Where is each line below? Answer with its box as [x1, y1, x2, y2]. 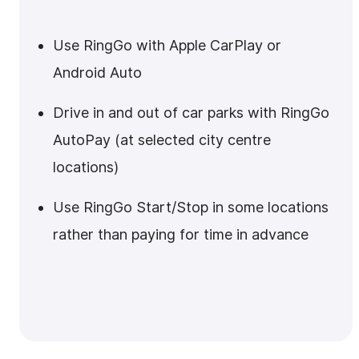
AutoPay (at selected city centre [53, 131, 271, 148]
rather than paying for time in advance [53, 226, 309, 243]
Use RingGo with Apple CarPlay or [53, 37, 281, 54]
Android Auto [53, 64, 142, 81]
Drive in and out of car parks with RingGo [53, 104, 329, 121]
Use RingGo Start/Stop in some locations [53, 199, 329, 216]
